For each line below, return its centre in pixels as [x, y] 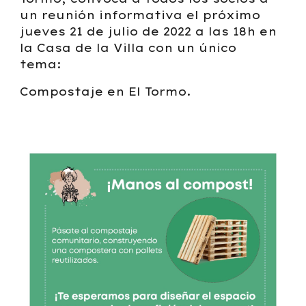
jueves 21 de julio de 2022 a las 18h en [149, 31]
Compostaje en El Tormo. [106, 92]
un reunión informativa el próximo [140, 15]
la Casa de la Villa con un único [128, 48]
